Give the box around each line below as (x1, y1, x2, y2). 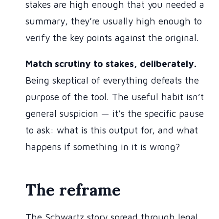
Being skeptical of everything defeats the (25, 75, 199, 86)
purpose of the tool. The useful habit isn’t (25, 91, 204, 103)
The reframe (25, 179, 121, 200)
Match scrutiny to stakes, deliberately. (25, 58, 197, 69)
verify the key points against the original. (25, 32, 199, 44)
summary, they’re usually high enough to (25, 16, 202, 27)
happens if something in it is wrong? (25, 141, 180, 153)
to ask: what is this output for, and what (25, 125, 198, 136)
